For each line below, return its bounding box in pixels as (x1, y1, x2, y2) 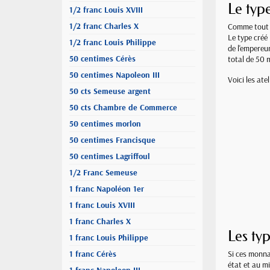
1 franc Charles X (69, 216, 131, 227)
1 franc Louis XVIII (69, 199, 135, 210)
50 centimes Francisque (69, 134, 155, 145)
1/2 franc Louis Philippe (69, 37, 156, 48)
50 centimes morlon (69, 118, 141, 129)
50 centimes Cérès (69, 53, 136, 64)
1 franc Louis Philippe (69, 232, 148, 243)
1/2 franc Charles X (69, 20, 139, 31)
